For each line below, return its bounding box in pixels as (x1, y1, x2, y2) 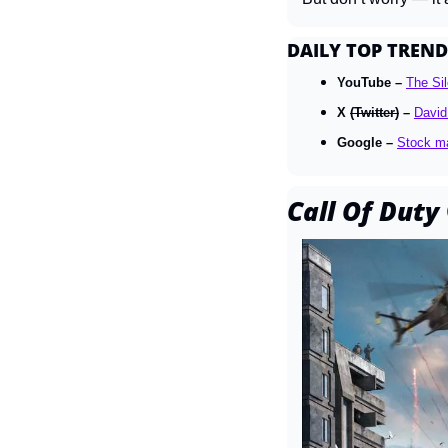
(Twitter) (350, 105, 399, 120)
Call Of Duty (287, 193, 446, 229)
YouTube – (337, 75, 406, 90)
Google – (337, 135, 397, 150)
